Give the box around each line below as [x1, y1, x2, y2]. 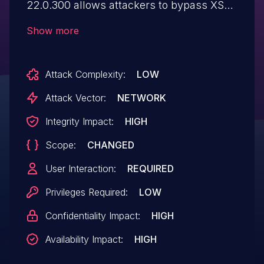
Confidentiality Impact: [45, 209, 140, 222]
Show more [26, 24, 79, 37]
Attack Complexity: [45, 68, 126, 80]
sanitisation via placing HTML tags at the [26, 16, 227, 29]
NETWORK [117, 91, 166, 104]
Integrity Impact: [45, 115, 114, 127]
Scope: [45, 138, 76, 151]
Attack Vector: [45, 91, 106, 104]
